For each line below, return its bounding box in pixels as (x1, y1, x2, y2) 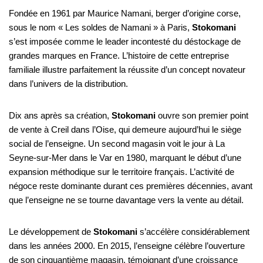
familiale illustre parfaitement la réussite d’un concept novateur (9, 64, 245, 75)
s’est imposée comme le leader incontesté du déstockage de (9, 36, 241, 46)
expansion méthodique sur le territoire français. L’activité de (9, 166, 234, 177)
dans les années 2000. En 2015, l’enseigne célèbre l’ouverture (9, 240, 245, 251)
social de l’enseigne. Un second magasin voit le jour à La (9, 138, 225, 149)
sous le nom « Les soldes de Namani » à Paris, (9, 22, 192, 32)
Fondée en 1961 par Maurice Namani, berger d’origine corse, (9, 8, 241, 18)
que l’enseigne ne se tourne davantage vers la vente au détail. (9, 194, 244, 205)
